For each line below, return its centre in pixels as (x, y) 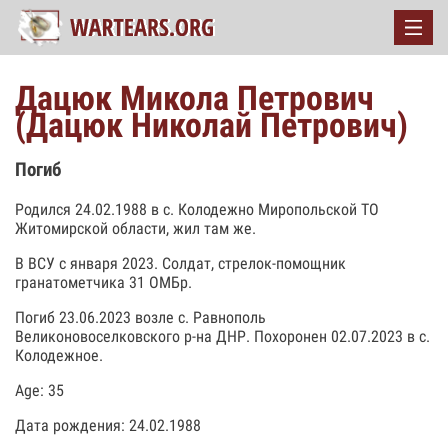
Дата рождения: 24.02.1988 (108, 425)
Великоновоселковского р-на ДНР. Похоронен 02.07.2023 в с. (222, 336)
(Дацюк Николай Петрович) (211, 125)
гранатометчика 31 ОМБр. (103, 282)
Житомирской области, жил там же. (135, 228)
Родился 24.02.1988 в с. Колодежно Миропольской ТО (197, 209)
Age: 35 (39, 390)
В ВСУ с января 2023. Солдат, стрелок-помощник (180, 263)
